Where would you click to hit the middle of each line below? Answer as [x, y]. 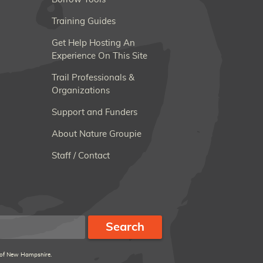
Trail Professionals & [93, 78]
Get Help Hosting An [93, 43]
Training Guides [84, 22]
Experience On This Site [100, 56]
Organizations [81, 91]
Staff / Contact [81, 156]
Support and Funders [95, 113]
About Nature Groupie [97, 134]
